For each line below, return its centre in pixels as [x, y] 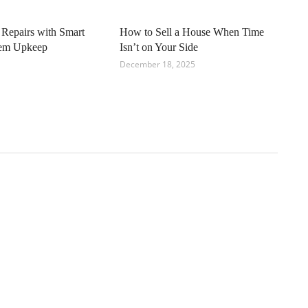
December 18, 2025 [157, 65]
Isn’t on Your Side [158, 47]
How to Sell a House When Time [191, 32]
